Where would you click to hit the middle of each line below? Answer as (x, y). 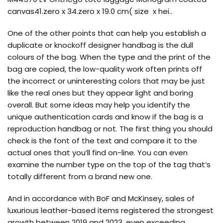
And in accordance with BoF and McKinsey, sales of (101, 198)
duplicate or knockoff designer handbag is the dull (100, 45)
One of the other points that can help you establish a (107, 33)
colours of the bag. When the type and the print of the (109, 57)
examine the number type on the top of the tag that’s (109, 165)
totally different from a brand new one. (80, 176)
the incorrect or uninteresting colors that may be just (106, 81)
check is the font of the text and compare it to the (102, 141)
